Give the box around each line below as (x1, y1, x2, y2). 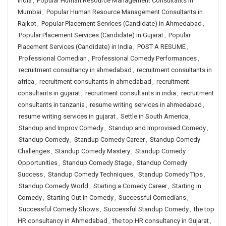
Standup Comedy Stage (63, 159, 132, 166)
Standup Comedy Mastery (55, 147, 130, 155)
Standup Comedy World (19, 182, 88, 190)
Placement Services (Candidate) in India (18, 43, 132, 50)
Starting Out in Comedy (47, 194, 114, 201)
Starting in (172, 182, 201, 190)
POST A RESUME (137, 43, 186, 50)
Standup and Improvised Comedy (108, 124, 206, 132)
